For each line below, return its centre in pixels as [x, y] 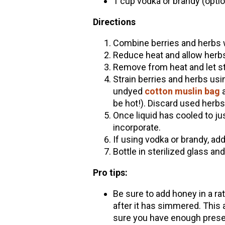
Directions [114, 22]
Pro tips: [110, 173]
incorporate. [138, 128]
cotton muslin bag [182, 91]
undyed [129, 91]
